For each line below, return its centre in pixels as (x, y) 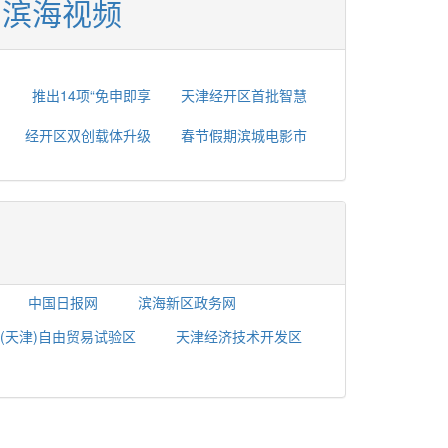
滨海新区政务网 (187, 302)
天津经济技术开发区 (239, 336)
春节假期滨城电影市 (244, 135)
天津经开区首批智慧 (244, 95)
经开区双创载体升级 (88, 135)
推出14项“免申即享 (91, 95)
